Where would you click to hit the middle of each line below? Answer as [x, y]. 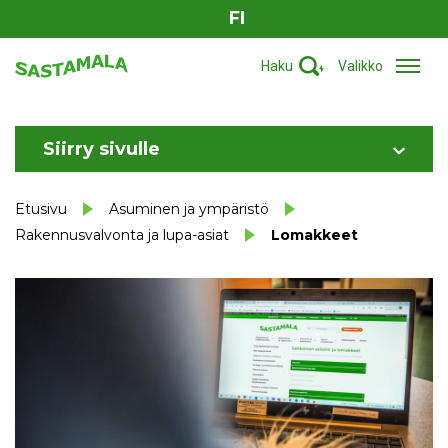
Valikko [360, 65]
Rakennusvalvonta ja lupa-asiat [122, 235]
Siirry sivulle [101, 149]
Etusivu [41, 209]
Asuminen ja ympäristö [189, 209]
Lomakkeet [314, 235]
